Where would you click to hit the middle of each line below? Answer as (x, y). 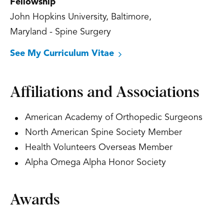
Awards (35, 200)
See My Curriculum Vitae (62, 54)
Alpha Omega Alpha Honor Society (95, 163)
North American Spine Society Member (103, 133)
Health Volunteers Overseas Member (99, 148)
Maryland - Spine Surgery (60, 32)
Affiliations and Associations (105, 93)
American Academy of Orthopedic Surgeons (114, 118)
